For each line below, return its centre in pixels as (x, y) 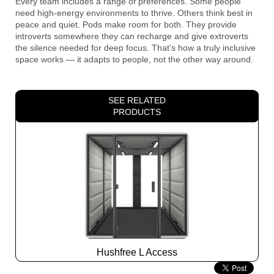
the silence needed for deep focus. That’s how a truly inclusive (135, 47)
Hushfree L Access (137, 252)
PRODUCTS (137, 112)
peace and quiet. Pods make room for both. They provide (126, 24)
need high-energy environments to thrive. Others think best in (134, 13)
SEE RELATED (137, 100)
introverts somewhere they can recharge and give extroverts (132, 36)
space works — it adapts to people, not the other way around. (134, 59)
